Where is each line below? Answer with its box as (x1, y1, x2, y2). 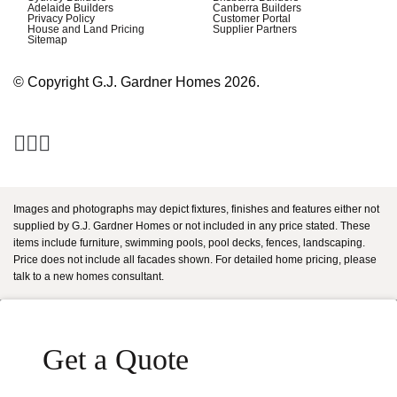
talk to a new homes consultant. (13, 270, 164, 284)
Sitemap (27, 34, 67, 47)
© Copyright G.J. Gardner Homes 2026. (13, 74, 260, 90)
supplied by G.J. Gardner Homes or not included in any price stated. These (13, 220, 370, 233)
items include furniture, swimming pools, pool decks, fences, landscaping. (13, 237, 365, 250)
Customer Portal (213, 12, 291, 26)
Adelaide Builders (27, 2, 113, 15)
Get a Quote (43, 343, 189, 377)
